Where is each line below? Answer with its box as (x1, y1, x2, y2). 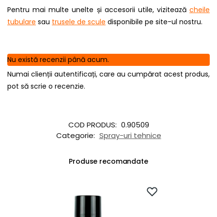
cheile (189, 5, 210, 15)
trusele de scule (52, 17, 106, 27)
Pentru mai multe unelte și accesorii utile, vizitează (7, 5, 189, 15)
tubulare (7, 17, 36, 27)
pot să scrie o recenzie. (7, 81, 85, 92)
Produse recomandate (69, 156, 148, 167)
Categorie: (56, 130, 97, 141)
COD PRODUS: (68, 120, 119, 130)
